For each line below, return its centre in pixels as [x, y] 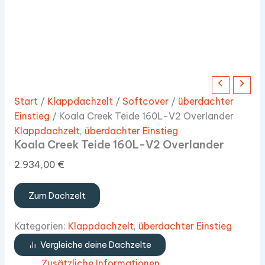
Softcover [145, 101]
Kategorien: [41, 226]
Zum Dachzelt [57, 195]
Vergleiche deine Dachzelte [96, 244]
